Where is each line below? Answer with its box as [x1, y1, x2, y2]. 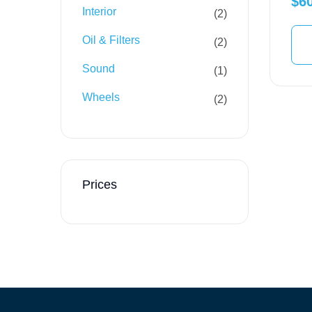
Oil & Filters [82, 34, 140, 46]
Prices [82, 178, 117, 192]
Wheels [82, 91, 120, 103]
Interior [82, 6, 116, 17]
